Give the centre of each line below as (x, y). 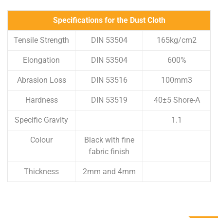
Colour (41, 140)
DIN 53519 (109, 100)
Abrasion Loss (41, 80)
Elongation (41, 60)
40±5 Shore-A (177, 100)
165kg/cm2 (177, 40)
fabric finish (109, 152)
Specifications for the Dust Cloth (109, 20)
